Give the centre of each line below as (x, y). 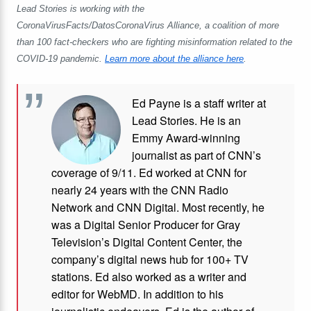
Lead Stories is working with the (81, 9)
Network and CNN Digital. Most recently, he (158, 207)
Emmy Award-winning (186, 138)
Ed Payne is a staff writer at (199, 103)
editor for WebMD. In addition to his (137, 294)
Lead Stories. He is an (186, 120)
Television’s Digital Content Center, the (147, 242)
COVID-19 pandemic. (61, 59)
